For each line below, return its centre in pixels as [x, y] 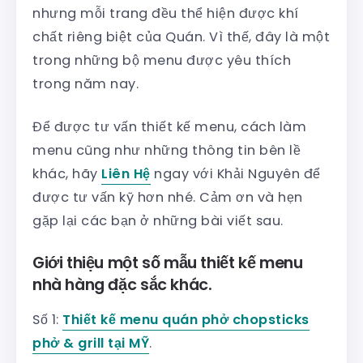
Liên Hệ [126, 173]
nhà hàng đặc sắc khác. [122, 284]
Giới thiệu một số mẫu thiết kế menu [168, 263]
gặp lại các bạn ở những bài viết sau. [158, 220]
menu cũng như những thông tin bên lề [167, 150]
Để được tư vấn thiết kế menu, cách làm [169, 126]
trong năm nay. [85, 83]
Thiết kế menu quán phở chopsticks [186, 319]
